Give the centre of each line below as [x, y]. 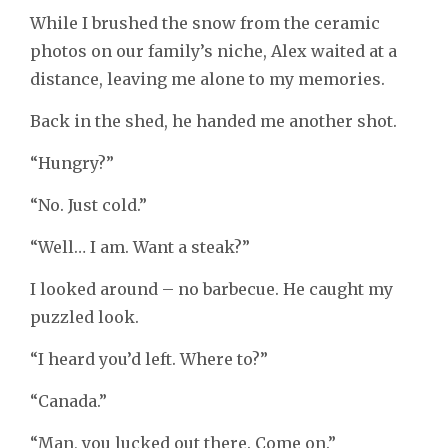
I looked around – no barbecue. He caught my [211, 289]
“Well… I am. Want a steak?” [140, 247]
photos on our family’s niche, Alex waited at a [213, 51]
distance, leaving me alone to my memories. [207, 79]
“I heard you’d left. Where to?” [149, 359]
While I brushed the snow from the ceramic [205, 23]
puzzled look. [84, 317]
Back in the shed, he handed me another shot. [213, 121]
